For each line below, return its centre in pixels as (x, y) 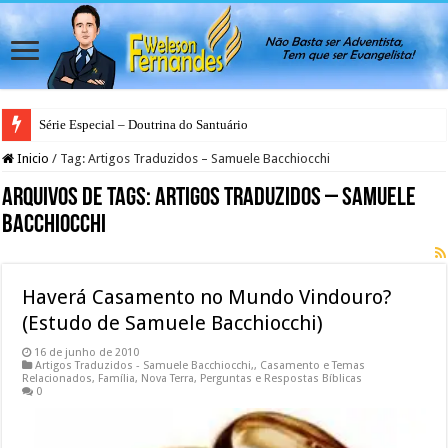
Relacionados (57, 378)
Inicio (32, 158)
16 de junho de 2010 (87, 352)
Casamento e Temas (313, 365)
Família (117, 378)
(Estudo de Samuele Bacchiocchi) (173, 322)
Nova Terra (168, 378)
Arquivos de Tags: (79, 198)
